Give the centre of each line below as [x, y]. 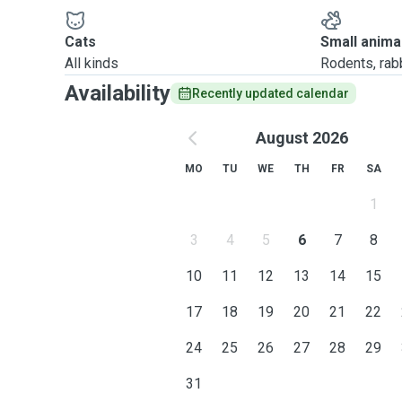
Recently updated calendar [271, 93]
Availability [118, 93]
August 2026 [301, 138]
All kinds [92, 63]
